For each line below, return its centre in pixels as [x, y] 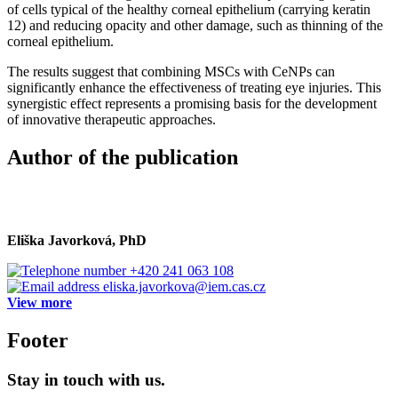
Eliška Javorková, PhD [77, 241]
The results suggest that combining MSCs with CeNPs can [171, 71]
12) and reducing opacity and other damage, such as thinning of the [195, 25]
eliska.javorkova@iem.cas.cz [184, 287]
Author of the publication [123, 157]
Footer [38, 341]
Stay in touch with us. [86, 380]
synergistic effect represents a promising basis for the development [192, 103]
